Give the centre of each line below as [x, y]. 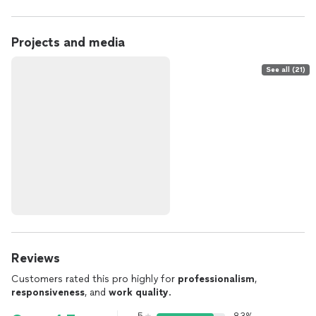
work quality [139, 292]
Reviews [36, 258]
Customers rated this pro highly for [95, 279]
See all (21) [286, 69]
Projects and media [68, 42]
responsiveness [48, 292]
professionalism [216, 279]
